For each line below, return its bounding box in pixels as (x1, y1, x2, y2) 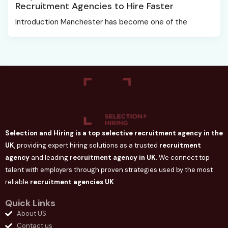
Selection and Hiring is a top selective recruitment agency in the (5, 128, 223, 137)
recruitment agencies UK (30, 177, 114, 186)
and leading (30, 153, 70, 162)
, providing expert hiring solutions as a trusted (14, 140, 159, 150)
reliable (5, 177, 30, 186)
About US (16, 209, 46, 218)
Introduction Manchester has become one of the (15, 16, 187, 27)
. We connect (156, 153, 199, 162)
